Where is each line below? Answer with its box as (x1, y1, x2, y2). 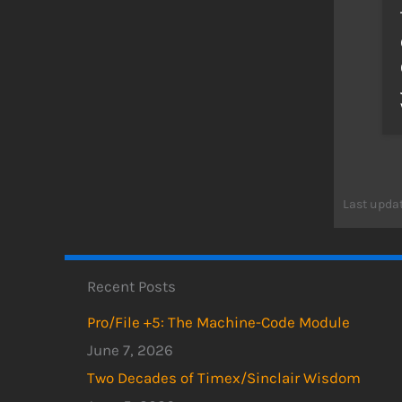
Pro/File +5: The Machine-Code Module (87, 313, 350, 331)
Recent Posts (87, 276, 176, 295)
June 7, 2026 (87, 341, 173, 359)
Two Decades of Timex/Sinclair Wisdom (87, 369, 361, 387)
